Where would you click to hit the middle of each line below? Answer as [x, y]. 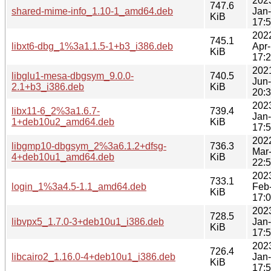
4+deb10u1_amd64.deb [63, 157]
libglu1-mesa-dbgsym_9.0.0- [73, 76]
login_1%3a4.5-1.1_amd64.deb [79, 186]
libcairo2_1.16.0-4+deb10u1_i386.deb [93, 256]
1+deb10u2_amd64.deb [63, 122]
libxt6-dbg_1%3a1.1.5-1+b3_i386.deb [92, 46]
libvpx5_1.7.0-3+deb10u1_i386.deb [88, 221]
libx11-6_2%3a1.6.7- [56, 111]
